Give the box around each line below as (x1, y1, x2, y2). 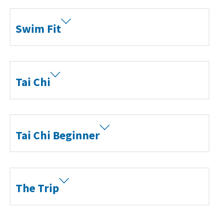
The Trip (16, 181, 60, 196)
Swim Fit (16, 22, 62, 36)
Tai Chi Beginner (16, 128, 100, 142)
